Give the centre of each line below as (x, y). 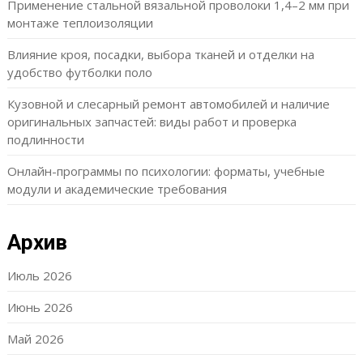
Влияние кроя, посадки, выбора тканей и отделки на (160, 54)
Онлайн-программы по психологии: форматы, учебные (166, 171)
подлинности (45, 139)
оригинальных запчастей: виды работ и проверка (152, 122)
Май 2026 (35, 339)
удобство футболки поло (79, 72)
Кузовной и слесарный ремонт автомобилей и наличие (168, 104)
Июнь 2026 (40, 307)
